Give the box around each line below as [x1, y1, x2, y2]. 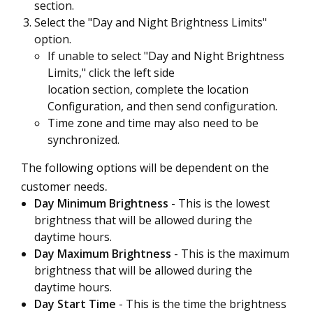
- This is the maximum [174, 246, 289, 261]
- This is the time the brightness [119, 296, 286, 312]
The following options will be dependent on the [21, 160, 269, 175]
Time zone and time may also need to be [48, 115, 259, 131]
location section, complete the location [48, 82, 249, 97]
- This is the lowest [171, 196, 270, 211]
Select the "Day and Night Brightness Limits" [34, 15, 267, 30]
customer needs [21, 179, 105, 194]
